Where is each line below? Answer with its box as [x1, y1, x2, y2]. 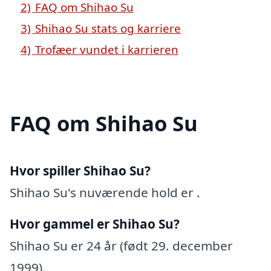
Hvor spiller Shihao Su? [10, 162, 151, 179]
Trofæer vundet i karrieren [35, 41, 178, 57]
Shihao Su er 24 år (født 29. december [10, 237, 233, 254]
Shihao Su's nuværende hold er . [10, 183, 200, 201]
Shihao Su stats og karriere [35, 20, 181, 36]
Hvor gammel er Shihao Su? [10, 215, 180, 232]
